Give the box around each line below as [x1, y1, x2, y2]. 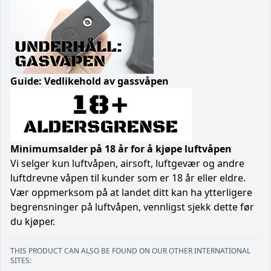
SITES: [10, 255, 31, 266]
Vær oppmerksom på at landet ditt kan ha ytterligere [10, 185, 252, 199]
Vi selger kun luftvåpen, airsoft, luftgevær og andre [10, 156, 244, 170]
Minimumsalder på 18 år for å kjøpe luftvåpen [10, 142, 232, 155]
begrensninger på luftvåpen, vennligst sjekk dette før [10, 200, 254, 214]
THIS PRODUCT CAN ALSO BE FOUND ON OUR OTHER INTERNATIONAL [10, 245, 250, 256]
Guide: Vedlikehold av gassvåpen [10, 74, 169, 88]
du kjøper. [10, 214, 55, 228]
